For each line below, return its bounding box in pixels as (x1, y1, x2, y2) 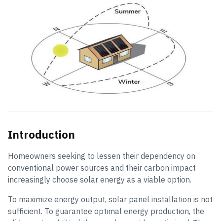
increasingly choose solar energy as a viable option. (8, 175, 191, 184)
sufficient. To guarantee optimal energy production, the (8, 206, 204, 216)
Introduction (8, 127, 75, 142)
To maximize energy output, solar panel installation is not (8, 194, 213, 204)
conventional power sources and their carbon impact (8, 163, 196, 173)
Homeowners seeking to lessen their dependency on (8, 151, 195, 161)
